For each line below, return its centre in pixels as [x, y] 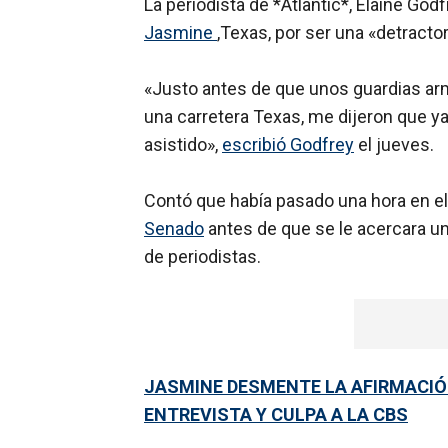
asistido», [183, 145]
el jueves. [394, 145]
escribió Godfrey [288, 145]
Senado [174, 229]
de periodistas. [202, 257]
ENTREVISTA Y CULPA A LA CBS [276, 415]
